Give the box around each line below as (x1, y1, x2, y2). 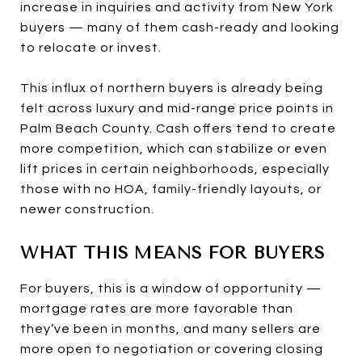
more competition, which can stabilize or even (20, 141, 327, 155)
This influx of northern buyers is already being (20, 81, 323, 95)
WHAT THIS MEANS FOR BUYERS (20, 242, 324, 263)
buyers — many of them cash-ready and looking (20, 20, 339, 34)
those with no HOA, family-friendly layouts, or (20, 182, 322, 196)
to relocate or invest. (20, 40, 162, 54)
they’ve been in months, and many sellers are (20, 322, 321, 335)
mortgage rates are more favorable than (20, 301, 293, 315)
